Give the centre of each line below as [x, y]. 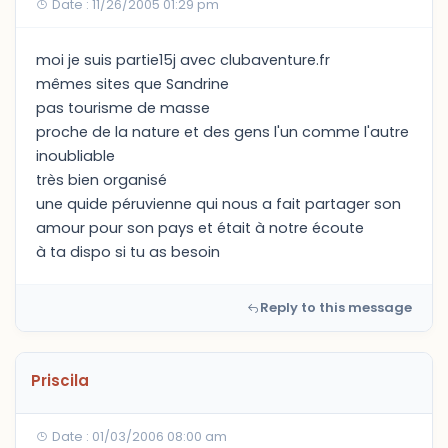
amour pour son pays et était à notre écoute [200, 228]
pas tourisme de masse [123, 108]
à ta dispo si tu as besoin [128, 252]
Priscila [60, 380]
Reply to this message [336, 307]
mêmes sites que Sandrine [132, 84]
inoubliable [75, 156]
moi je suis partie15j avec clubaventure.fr [183, 60]
